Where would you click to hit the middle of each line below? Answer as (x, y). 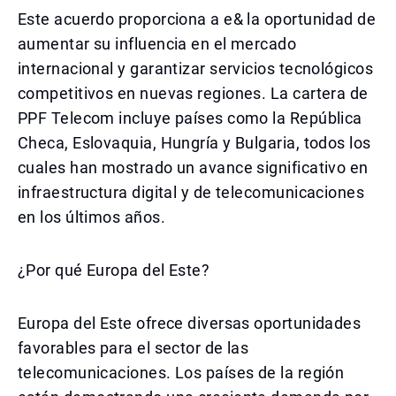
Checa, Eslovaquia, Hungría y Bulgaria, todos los (194, 143)
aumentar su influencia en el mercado (157, 44)
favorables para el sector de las (133, 348)
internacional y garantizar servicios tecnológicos (196, 69)
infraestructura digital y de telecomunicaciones (191, 192)
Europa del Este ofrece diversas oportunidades (190, 323)
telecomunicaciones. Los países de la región (181, 373)
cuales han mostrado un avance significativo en (193, 168)
